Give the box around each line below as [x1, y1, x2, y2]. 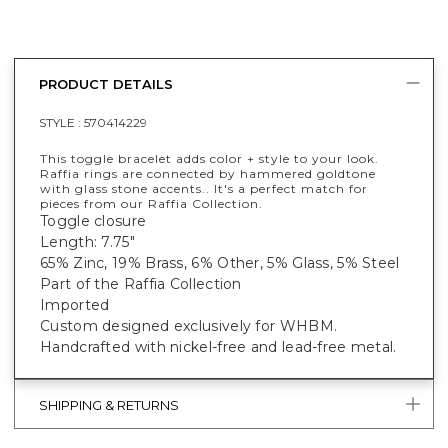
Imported [40, 295, 110, 314]
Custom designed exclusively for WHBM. [40, 316, 338, 335]
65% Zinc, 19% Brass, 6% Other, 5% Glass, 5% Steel [40, 253, 400, 272]
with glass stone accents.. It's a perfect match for [40, 180, 368, 196]
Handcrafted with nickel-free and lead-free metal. [40, 337, 397, 356]
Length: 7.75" [40, 232, 135, 251]
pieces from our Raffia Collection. [40, 195, 263, 211]
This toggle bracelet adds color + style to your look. [40, 150, 379, 166]
